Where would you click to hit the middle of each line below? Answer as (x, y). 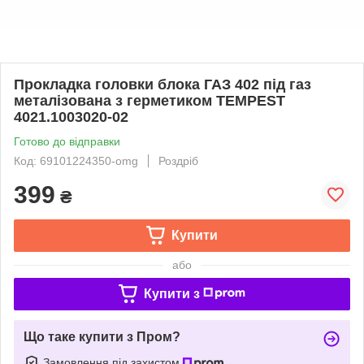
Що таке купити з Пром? (102, 336)
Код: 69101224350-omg (76, 160)
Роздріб (178, 160)
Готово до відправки (67, 141)
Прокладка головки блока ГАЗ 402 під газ (162, 84)
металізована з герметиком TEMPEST (149, 100)
